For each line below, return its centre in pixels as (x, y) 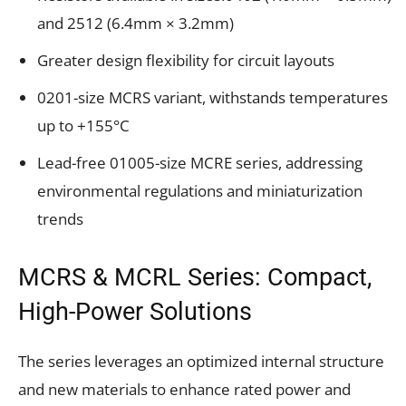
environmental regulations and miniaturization (200, 190)
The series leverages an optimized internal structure (201, 361)
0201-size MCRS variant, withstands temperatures (213, 97)
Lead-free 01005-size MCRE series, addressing (200, 162)
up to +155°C (83, 125)
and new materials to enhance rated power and (184, 389)
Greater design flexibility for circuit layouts (186, 60)
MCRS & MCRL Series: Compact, (195, 277)
